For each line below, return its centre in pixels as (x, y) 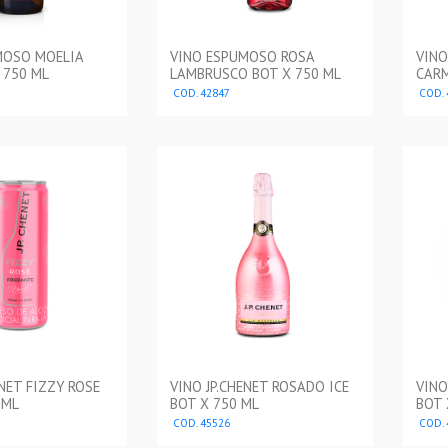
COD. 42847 (200, 92)
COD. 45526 (200, 422)
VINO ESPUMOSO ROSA (242, 56)
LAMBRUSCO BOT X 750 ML (256, 73)
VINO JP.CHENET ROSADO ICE (260, 386)
